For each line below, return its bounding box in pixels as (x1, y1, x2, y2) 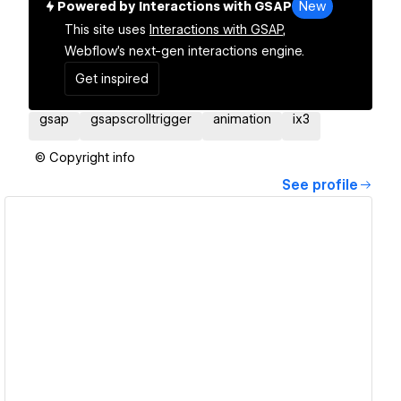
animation (213, 112, 271, 127)
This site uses (64, 22, 146, 38)
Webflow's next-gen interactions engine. (64, 44, 304, 59)
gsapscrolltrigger (90, 112, 192, 127)
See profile (282, 177, 358, 194)
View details (139, 311, 225, 328)
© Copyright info (35, 150, 135, 166)
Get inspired (75, 72, 149, 87)
